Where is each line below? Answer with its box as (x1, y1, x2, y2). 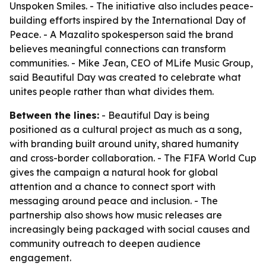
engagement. (9, 252, 71, 264)
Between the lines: (9, 109, 99, 121)
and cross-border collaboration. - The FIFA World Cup (9, 152, 256, 164)
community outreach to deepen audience (9, 237, 201, 249)
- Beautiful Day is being (99, 109, 210, 121)
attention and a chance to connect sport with (9, 180, 216, 192)
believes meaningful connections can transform (9, 43, 226, 55)
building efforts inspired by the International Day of (9, 14, 246, 26)
